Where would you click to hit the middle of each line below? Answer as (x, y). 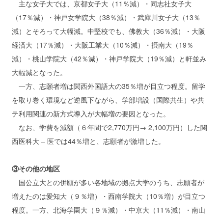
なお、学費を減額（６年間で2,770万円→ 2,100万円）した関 (110, 127)
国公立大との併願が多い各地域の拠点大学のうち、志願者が (108, 182)
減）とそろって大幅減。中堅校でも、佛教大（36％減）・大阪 (109, 31)
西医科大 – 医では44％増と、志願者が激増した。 (88, 141)
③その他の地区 (36, 169)
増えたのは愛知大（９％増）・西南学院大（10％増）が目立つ (109, 196)
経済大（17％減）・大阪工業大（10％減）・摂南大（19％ (103, 45)
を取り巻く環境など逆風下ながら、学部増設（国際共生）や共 (108, 100)
